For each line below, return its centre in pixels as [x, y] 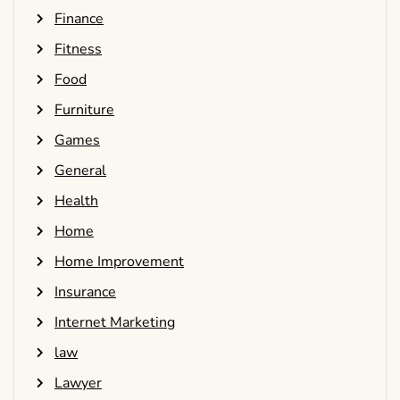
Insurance [85, 292]
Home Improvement [119, 262]
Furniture [84, 110]
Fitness [78, 50]
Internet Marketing [115, 323]
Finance [79, 19]
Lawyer [78, 383]
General [80, 171]
